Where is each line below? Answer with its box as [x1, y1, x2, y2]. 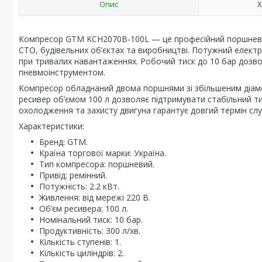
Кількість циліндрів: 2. [39, 247, 124, 258]
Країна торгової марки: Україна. [39, 147, 166, 158]
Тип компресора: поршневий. [39, 158, 154, 170]
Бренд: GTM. [39, 136, 88, 147]
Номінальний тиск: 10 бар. [39, 214, 143, 225]
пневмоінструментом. [19, 67, 105, 78]
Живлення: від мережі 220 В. [39, 192, 150, 203]
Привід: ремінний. [39, 170, 107, 181]
